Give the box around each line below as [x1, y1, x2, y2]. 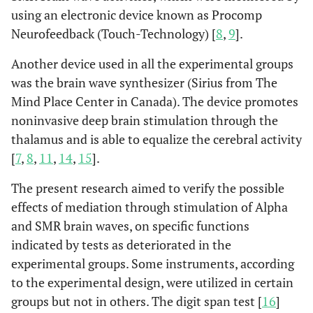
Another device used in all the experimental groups [11, 55, 293, 72]
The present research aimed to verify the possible [11, 180, 284, 196]
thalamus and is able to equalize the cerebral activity [11, 131, 302, 147]
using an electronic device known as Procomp [11, 6, 262, 23]
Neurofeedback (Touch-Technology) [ [11, 25, 216, 42]
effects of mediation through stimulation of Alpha [11, 198, 288, 215]
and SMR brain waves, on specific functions [11, 217, 249, 234]
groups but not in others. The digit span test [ [11, 293, 262, 310]
